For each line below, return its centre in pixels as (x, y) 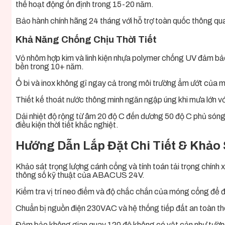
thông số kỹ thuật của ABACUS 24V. (80, 175)
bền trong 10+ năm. (50, 67)
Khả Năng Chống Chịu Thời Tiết (86, 39)
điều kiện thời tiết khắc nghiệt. (67, 125)
